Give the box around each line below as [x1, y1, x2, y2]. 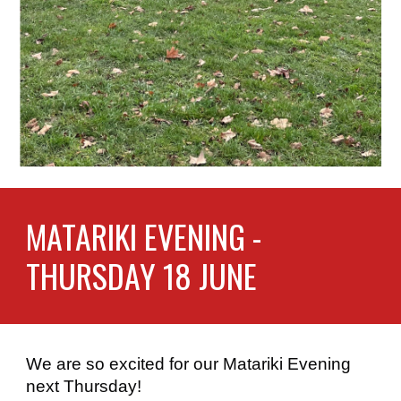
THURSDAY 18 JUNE [26, 252, 258, 299]
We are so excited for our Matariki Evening [26, 354, 352, 373]
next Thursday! [26, 377, 142, 396]
